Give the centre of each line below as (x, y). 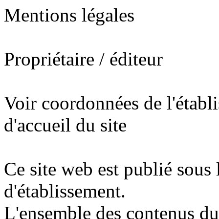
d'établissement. (65, 191)
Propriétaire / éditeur (83, 59)
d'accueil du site (65, 125)
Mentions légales (69, 15)
